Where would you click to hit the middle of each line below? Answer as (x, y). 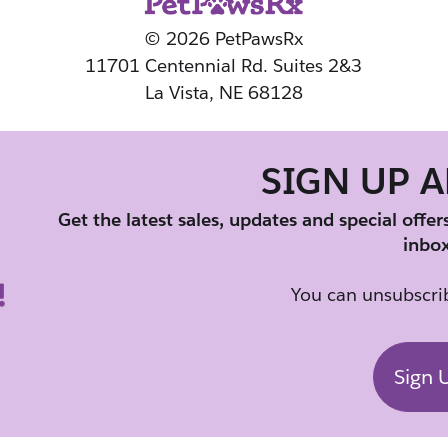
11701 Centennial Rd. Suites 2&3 (224, 65)
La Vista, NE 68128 (223, 92)
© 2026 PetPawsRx (224, 38)
